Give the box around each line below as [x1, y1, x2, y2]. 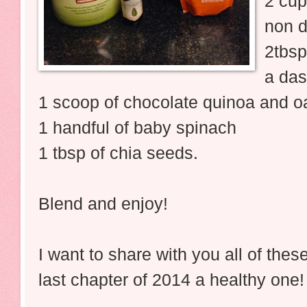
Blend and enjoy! [38, 194, 182, 214]
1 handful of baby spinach [38, 118, 236, 138]
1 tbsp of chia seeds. [38, 143, 203, 163]
